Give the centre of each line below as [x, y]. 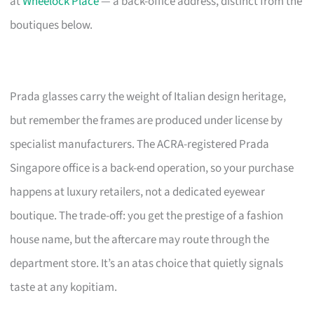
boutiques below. [52, 25]
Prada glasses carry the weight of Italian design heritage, [148, 96]
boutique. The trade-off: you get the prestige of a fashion [147, 216]
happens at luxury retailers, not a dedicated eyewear [138, 192]
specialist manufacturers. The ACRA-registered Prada [140, 144]
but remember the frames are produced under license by [146, 120]
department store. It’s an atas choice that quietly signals [147, 263]
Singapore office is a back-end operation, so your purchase [152, 168]
